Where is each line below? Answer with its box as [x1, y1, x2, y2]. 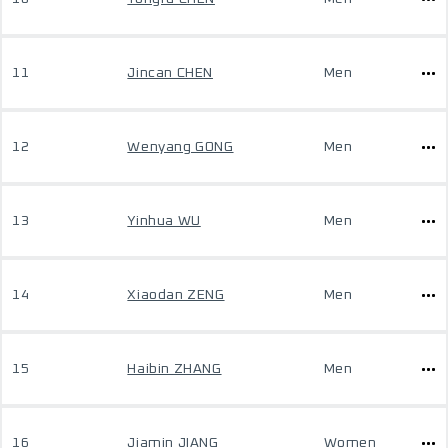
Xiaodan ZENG [127, 288, 225, 302]
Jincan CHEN [127, 66, 213, 80]
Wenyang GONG [127, 140, 234, 154]
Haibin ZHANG [127, 362, 222, 376]
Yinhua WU [127, 214, 201, 228]
